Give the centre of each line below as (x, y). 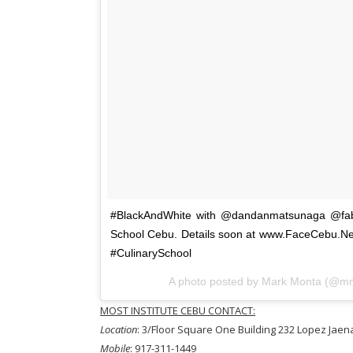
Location (119, 329)
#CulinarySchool (151, 253)
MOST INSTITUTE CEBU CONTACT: (178, 310)
